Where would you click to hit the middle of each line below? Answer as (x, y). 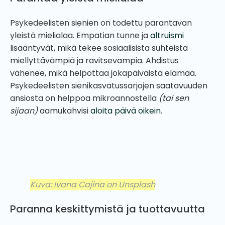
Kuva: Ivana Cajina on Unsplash (93, 184)
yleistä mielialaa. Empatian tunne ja (80, 35)
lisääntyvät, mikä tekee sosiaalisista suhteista (99, 48)
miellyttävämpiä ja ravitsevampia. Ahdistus (94, 60)
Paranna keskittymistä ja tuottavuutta (107, 209)
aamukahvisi (65, 110)
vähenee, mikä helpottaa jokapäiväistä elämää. (103, 73)
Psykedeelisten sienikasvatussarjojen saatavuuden (109, 85)
